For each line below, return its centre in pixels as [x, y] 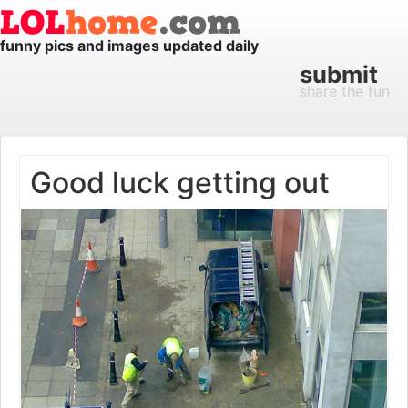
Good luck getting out [180, 183]
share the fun [345, 91]
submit [339, 74]
